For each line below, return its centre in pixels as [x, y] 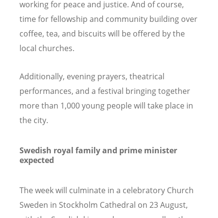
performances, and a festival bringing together [105, 91]
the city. [34, 120]
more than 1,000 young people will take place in [106, 105]
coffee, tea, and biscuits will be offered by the [102, 34]
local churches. [47, 48]
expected [37, 160]
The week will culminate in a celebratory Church [107, 191]
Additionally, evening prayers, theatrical [92, 76]
